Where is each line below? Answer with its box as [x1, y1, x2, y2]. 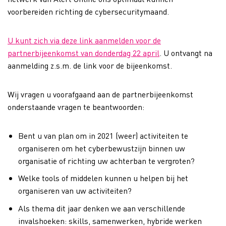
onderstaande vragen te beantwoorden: [8, 101, 144, 112]
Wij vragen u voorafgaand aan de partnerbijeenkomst [8, 88, 193, 99]
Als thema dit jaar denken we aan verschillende [18, 202, 185, 213]
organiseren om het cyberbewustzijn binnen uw [18, 142, 185, 153]
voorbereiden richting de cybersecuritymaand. [8, 6, 169, 17]
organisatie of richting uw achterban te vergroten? [18, 155, 195, 166]
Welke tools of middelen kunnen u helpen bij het [18, 173, 188, 184]
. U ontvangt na [159, 47, 212, 58]
